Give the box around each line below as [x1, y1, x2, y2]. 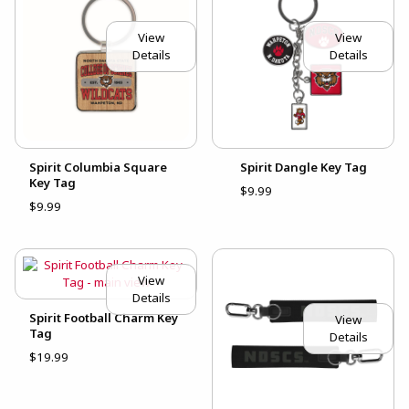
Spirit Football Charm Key [29, 309, 178, 326]
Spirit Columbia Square [29, 158, 167, 175]
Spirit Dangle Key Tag [239, 158, 367, 175]
